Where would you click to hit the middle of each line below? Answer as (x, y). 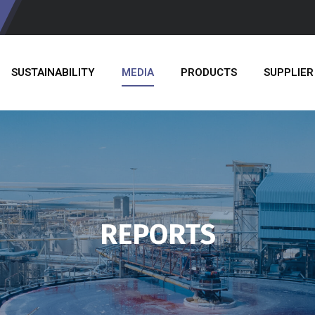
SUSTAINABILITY (53, 72)
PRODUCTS (209, 72)
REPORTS (157, 235)
